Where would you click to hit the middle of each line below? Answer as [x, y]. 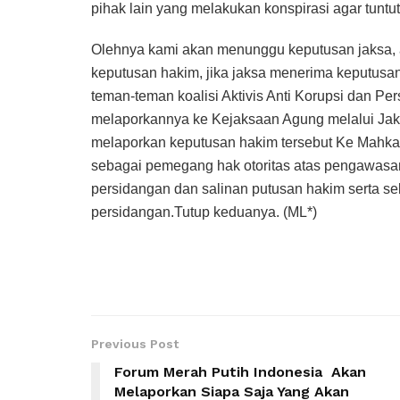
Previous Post [135, 344]
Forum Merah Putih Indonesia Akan [240, 372]
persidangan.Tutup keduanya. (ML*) [204, 212]
